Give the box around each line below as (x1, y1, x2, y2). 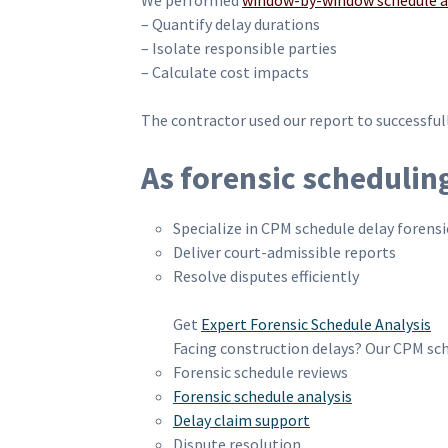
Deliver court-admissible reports (173, 242, 396, 263)
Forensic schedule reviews (173, 362, 348, 383)
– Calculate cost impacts (141, 62, 309, 83)
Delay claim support (173, 410, 310, 431)
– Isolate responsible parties (141, 38, 337, 59)
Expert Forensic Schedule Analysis (201, 314, 431, 335)
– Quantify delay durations (141, 14, 320, 35)
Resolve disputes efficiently (173, 266, 359, 287)
